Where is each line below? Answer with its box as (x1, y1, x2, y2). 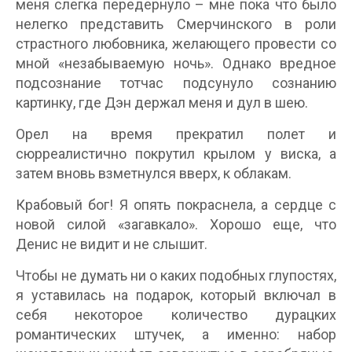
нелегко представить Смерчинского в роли (16, 16, 336, 33)
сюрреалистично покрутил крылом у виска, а (16, 145, 336, 163)
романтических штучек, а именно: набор (16, 326, 336, 343)
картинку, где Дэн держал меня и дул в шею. (16, 94, 308, 112)
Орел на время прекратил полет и (16, 126, 336, 143)
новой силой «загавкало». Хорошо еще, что (16, 216, 336, 233)
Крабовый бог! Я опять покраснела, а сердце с (16, 196, 336, 214)
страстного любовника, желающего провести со (16, 35, 336, 53)
